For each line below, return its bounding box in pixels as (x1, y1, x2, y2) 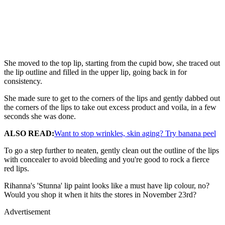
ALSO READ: (4, 129, 54, 138)
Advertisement (4, 207, 50, 216)
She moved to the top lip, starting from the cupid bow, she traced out (4, 58, 220, 67)
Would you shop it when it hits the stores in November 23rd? (4, 190, 196, 199)
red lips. (4, 164, 29, 173)
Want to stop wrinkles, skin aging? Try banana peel (54, 129, 216, 138)
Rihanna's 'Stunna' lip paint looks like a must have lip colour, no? (4, 181, 209, 190)
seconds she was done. (4, 111, 76, 121)
